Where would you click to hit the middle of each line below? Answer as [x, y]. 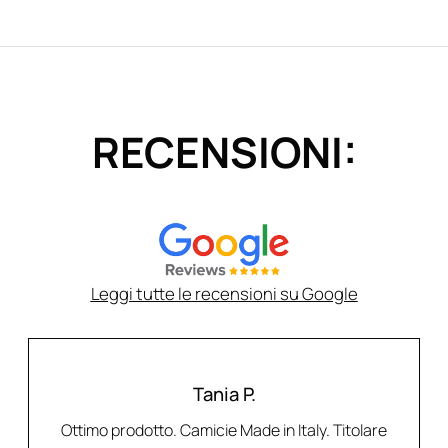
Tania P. [224, 394]
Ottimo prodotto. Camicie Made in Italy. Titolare [224, 430]
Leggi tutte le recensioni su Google [224, 293]
